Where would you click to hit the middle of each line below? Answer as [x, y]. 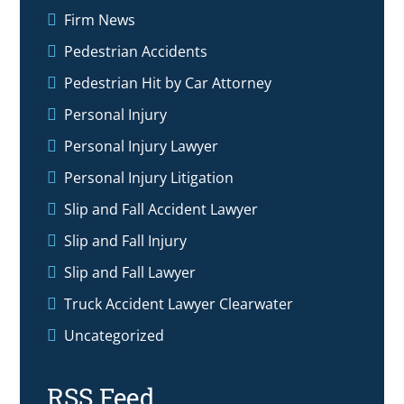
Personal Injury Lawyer [142, 147]
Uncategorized [115, 336]
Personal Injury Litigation [149, 178]
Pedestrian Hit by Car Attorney [168, 83]
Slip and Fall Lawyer [130, 273]
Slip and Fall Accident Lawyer [161, 210]
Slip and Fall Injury [126, 241]
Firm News [100, 20]
